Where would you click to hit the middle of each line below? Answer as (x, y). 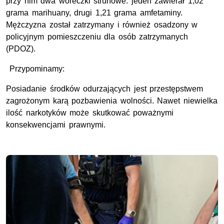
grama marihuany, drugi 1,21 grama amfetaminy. (94, 12)
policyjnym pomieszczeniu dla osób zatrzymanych (97, 36)
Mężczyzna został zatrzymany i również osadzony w (102, 24)
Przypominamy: (35, 68)
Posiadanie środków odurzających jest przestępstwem (105, 88)
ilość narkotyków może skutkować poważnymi (90, 112)
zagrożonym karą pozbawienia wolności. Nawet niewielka (112, 100)
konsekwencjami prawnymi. (56, 124)
